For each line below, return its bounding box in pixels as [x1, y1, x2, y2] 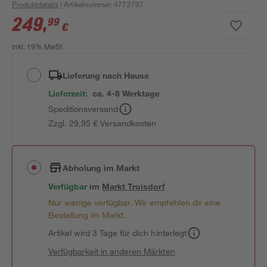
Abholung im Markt [63, 162, 140, 173]
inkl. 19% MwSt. [12, 44, 65, 51]
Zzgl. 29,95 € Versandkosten [48, 118, 157, 128]
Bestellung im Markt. [48, 210, 126, 220]
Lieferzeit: [48, 88, 88, 98]
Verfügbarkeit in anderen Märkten [48, 246, 175, 256]
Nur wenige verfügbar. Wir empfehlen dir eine [48, 197, 221, 207]
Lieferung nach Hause [63, 70, 150, 80]
